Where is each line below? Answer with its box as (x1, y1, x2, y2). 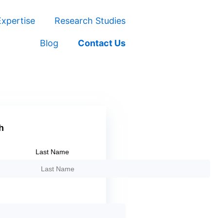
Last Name (36, 148, 70, 156)
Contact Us (78, 38, 126, 48)
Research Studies (54, 16, 126, 26)
